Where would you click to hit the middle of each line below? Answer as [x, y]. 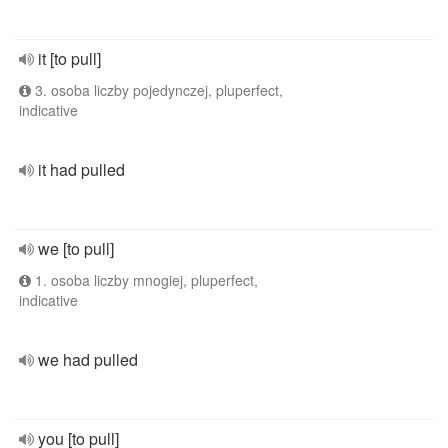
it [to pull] [69, 58]
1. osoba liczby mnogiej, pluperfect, [144, 280]
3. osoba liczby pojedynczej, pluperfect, [157, 90]
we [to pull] [76, 248]
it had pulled [81, 169]
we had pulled [88, 359]
